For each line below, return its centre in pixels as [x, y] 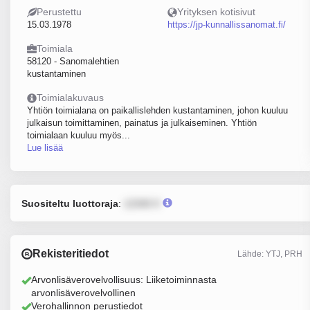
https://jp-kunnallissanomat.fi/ [226, 25]
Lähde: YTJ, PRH [270, 254]
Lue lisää [45, 148]
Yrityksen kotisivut [216, 12]
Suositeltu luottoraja [70, 203]
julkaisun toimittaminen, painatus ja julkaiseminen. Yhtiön [142, 123]
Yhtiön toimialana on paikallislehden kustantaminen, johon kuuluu [157, 110]
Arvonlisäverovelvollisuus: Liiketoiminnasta [124, 280]
